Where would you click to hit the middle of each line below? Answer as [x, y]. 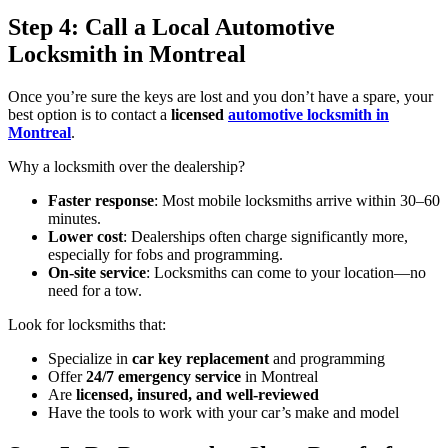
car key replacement [200, 358]
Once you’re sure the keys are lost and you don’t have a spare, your [220, 96]
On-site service [97, 272]
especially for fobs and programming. [165, 254]
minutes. [74, 218]
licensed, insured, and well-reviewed [197, 394]
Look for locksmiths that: [87, 324]
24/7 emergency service [163, 376]
